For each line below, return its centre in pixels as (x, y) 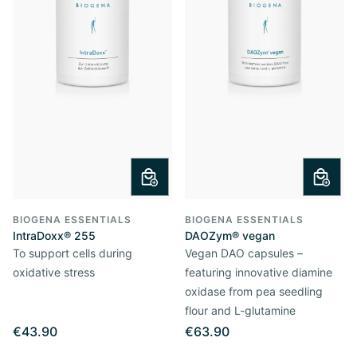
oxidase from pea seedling (254, 291)
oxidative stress (54, 272)
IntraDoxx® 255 (54, 235)
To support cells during (73, 253)
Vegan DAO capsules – (244, 253)
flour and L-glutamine (240, 310)
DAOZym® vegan (230, 235)
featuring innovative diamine (259, 272)
